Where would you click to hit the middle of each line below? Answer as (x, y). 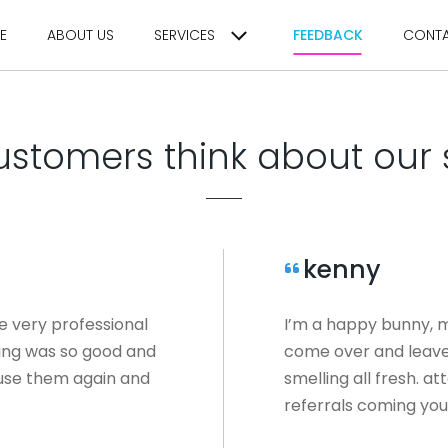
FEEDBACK (328, 35)
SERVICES (184, 35)
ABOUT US (80, 35)
